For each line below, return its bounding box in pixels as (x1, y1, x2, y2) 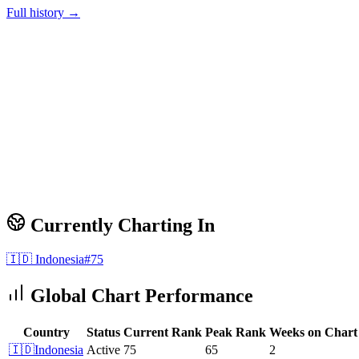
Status (87, 325, 120, 339)
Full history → (6, 6, 80, 20)
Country (22, 325, 70, 339)
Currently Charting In (26, 215, 215, 236)
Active (87, 342, 120, 357)
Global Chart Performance (26, 285, 253, 307)
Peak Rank (205, 325, 266, 339)
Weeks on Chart (269, 325, 357, 339)
